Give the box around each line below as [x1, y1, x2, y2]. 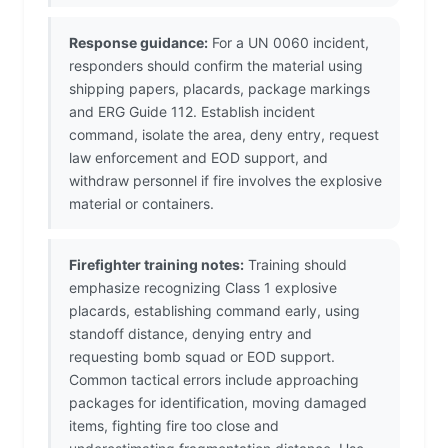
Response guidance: [69, 34, 208, 52]
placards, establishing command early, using [69, 302, 360, 320]
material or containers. [69, 195, 214, 213]
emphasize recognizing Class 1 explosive [69, 279, 337, 297]
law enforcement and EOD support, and [69, 149, 328, 167]
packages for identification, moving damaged [69, 394, 367, 412]
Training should [244, 256, 347, 274]
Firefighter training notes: [69, 256, 244, 274]
